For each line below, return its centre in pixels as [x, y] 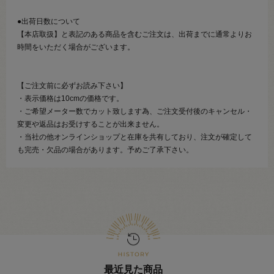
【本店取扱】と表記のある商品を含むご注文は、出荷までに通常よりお [135, 34]
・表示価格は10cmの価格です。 [70, 98]
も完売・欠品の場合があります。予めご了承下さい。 [105, 150]
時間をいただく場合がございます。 [76, 47]
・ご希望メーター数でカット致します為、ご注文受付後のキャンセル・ [135, 111]
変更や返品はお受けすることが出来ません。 [91, 124]
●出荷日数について [49, 21]
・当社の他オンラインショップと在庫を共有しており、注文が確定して [135, 137]
